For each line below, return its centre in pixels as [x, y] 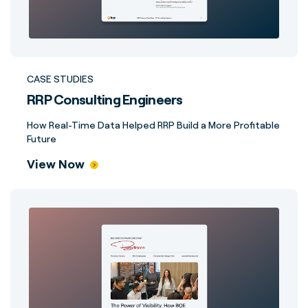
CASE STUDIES [60, 79]
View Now [56, 164]
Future [42, 139]
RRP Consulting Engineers [105, 99]
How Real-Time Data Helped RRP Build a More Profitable [153, 125]
